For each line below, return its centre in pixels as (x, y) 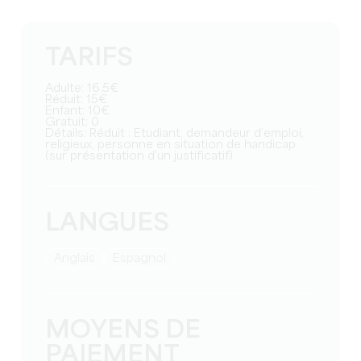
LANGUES (108, 223)
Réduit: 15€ (80, 100)
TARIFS (89, 58)
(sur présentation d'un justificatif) (139, 156)
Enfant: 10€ (81, 111)
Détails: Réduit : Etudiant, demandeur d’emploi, (50, 133)
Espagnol (143, 258)
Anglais (79, 258)
